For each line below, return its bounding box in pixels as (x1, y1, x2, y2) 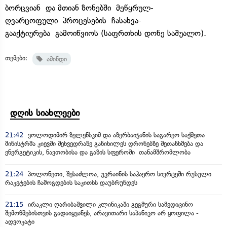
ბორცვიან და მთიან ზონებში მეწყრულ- (5, 3, 154, 13)
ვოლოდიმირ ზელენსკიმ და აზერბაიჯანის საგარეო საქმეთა (26, 131, 205, 139)
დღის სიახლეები (10, 107, 80, 119)
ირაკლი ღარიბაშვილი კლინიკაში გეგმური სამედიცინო (26, 200, 193, 208)
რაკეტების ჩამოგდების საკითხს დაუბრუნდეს (5, 178, 137, 186)
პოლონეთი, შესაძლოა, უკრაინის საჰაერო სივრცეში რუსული (26, 170, 211, 178)
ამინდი (43, 55, 67, 63)
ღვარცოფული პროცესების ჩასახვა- (5, 15, 141, 25)
